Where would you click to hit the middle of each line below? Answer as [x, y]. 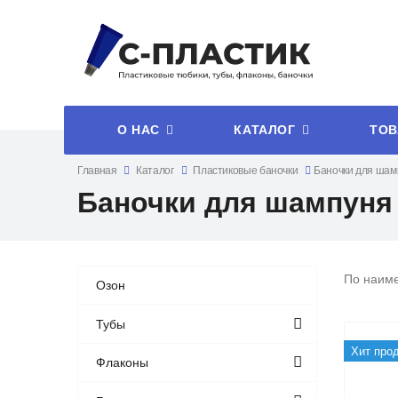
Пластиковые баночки [246, 170]
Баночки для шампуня [235, 203]
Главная [97, 170]
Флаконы [123, 363]
